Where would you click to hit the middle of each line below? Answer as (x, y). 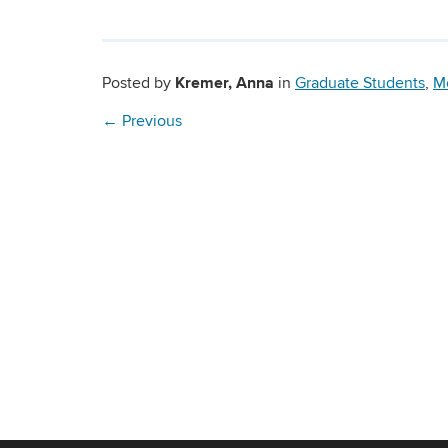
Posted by (138, 82)
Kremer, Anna (224, 82)
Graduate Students (360, 82)
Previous (150, 120)
